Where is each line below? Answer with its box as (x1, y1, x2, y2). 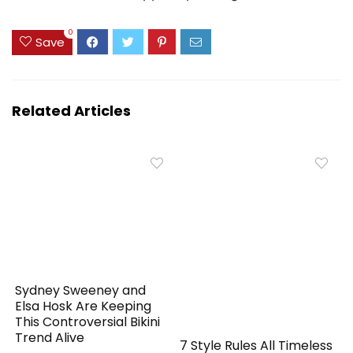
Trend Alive (15, 329, 85, 347)
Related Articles (12, 100, 131, 121)
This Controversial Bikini (15, 313, 161, 332)
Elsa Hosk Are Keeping (15, 297, 152, 316)
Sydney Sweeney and (15, 281, 147, 300)
